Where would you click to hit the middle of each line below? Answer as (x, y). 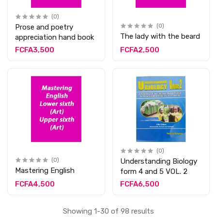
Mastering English (45, 170)
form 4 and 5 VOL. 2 (154, 171)
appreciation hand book (54, 38)
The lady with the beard (160, 37)
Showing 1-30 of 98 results (108, 211)
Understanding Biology (146, 161)
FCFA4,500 (35, 184)
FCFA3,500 (35, 50)
